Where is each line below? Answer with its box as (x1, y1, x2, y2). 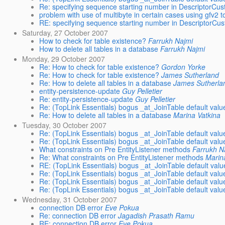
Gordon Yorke (161, 61, 206, 72)
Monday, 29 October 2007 (22, 53, 105, 64)
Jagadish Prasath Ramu (118, 210, 195, 221)
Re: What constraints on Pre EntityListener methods (39, 152, 204, 163)
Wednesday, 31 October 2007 (22, 194, 118, 205)
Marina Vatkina (173, 109, 221, 120)
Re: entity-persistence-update (39, 93, 134, 104)
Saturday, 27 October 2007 (22, 27, 108, 38)
